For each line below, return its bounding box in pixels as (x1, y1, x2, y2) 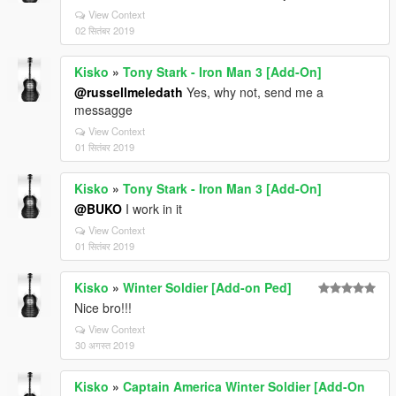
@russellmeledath (74, 83, 183, 101)
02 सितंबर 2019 (75, 23, 134, 37)
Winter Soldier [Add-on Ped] (123, 278, 292, 296)
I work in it (122, 200, 182, 217)
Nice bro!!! (74, 299, 132, 316)
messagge (74, 101, 133, 118)
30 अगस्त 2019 (75, 338, 134, 352)
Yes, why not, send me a (183, 83, 324, 101)
